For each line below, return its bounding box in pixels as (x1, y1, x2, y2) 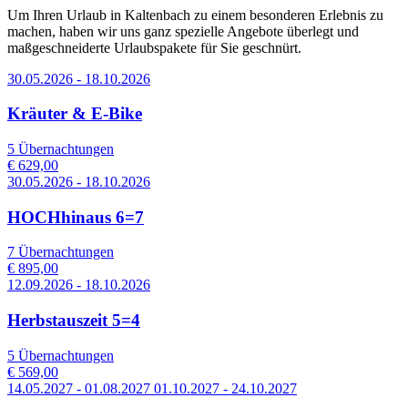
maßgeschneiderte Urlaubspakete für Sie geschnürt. (7, 39, 301, 56)
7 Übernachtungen (7, 244, 114, 260)
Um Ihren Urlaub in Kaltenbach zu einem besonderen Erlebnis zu (7, 6, 383, 23)
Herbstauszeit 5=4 (7, 311, 140, 331)
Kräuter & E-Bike (7, 104, 142, 124)
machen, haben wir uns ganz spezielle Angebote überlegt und (7, 23, 359, 39)
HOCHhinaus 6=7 (7, 207, 144, 227)
